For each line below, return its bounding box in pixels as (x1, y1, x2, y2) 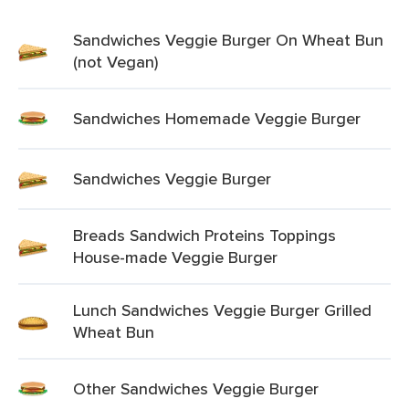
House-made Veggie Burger (73, 246, 278, 268)
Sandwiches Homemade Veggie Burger (73, 107, 361, 130)
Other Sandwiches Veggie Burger (73, 377, 319, 400)
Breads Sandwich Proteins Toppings (73, 224, 336, 246)
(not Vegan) (73, 50, 158, 73)
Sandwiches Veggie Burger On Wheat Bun (73, 28, 383, 51)
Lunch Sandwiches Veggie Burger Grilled (73, 299, 372, 321)
